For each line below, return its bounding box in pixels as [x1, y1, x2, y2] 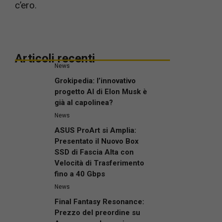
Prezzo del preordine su [55, 208, 140, 217]
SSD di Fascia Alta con [55, 147, 134, 157]
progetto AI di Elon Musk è [55, 87, 147, 96]
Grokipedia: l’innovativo [55, 76, 136, 85]
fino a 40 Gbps [55, 169, 105, 178]
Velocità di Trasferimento [55, 158, 144, 167]
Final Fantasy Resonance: [55, 197, 144, 206]
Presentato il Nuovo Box [55, 136, 139, 146]
